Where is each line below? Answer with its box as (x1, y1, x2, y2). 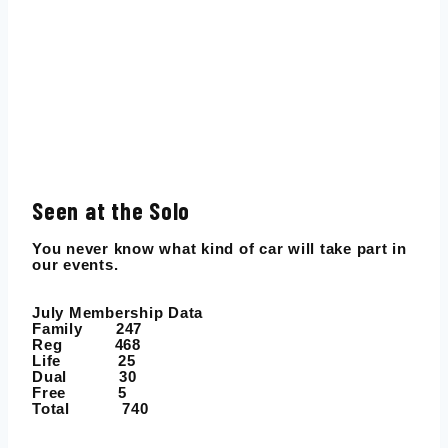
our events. (32, 256, 119, 274)
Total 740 (32, 400, 149, 418)
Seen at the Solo (32, 196, 190, 226)
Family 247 (32, 320, 142, 338)
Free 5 (32, 384, 127, 402)
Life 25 (32, 352, 136, 370)
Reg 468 (32, 336, 141, 354)
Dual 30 (32, 368, 137, 386)
